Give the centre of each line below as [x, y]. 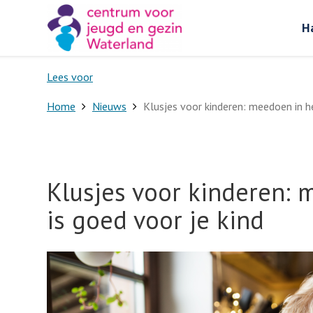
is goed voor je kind [155, 220]
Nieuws [109, 106]
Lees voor [70, 77]
